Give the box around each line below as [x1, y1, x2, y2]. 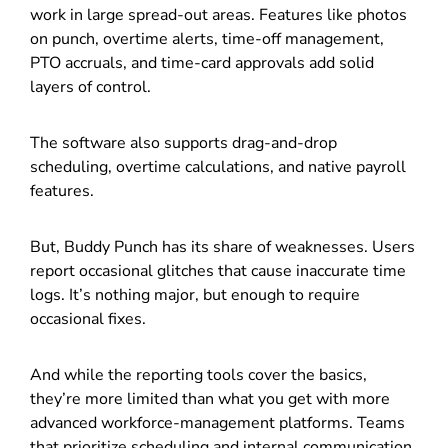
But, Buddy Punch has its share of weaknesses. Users [30, 235, 415, 258]
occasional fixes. [30, 307, 146, 330]
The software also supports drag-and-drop [30, 131, 337, 154]
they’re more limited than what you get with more [30, 387, 390, 410]
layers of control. [30, 75, 151, 98]
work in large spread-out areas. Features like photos [30, 3, 407, 26]
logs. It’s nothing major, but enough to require [30, 283, 360, 306]
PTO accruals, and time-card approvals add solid [30, 51, 374, 74]
